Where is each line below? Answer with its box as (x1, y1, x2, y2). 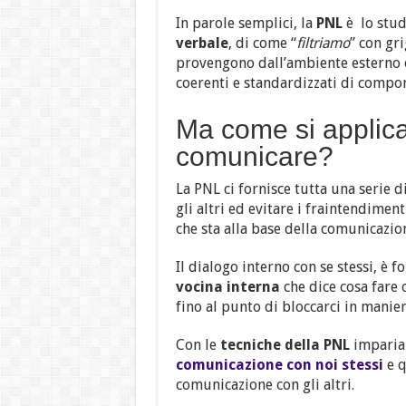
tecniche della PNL (219, 336, 350, 354)
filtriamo (295, 34, 350, 53)
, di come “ (227, 34, 296, 53)
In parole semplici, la (175, 14, 316, 33)
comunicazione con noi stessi (175, 356, 383, 374)
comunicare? (175, 141, 333, 172)
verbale (175, 34, 228, 53)
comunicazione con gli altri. (175, 376, 354, 394)
